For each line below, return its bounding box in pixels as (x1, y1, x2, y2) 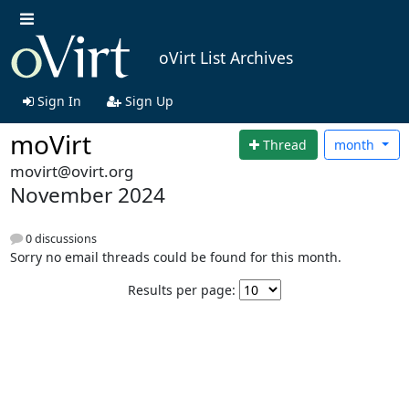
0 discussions (22, 230, 97, 246)
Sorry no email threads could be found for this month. (9, 247, 341, 266)
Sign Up (121, 91, 173, 110)
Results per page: (128, 280, 236, 299)
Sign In (33, 91, 81, 110)
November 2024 (9, 181, 165, 210)
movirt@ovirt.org (9, 161, 133, 183)
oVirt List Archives (158, 47, 293, 69)
